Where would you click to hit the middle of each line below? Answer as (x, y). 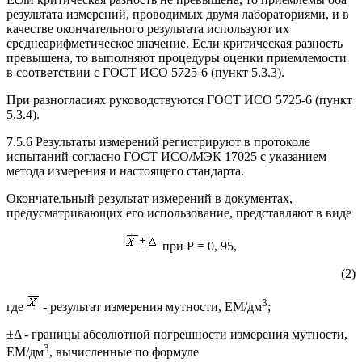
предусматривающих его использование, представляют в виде (179, 213)
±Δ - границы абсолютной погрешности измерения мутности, (177, 334)
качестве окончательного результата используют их (148, 28)
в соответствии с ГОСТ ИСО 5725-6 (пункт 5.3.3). (145, 72)
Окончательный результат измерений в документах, (149, 198)
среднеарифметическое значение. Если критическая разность (175, 43)
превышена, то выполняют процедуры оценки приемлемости (177, 57)
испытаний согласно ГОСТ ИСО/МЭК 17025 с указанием (166, 156)
